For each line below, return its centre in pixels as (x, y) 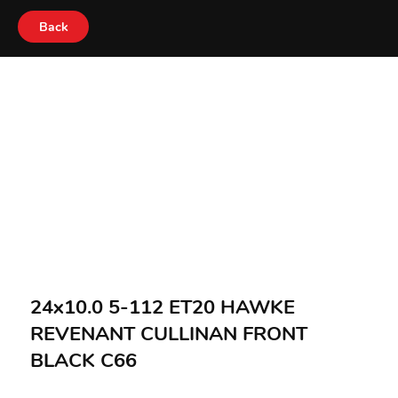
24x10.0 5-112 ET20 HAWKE (162, 307)
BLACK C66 (83, 361)
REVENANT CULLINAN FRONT (168, 334)
